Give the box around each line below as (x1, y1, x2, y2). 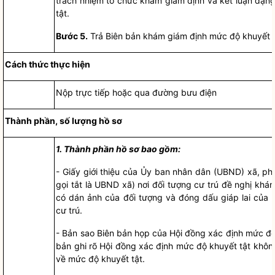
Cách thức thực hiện (5, 59, 91, 69)
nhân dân (172, 166, 211, 177)
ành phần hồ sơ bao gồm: (75, 144, 181, 154)
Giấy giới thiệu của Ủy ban (63, 166, 173, 177)
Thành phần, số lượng (5, 115, 99, 126)
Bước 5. (56, 31, 88, 41)
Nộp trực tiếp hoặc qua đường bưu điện (56, 87, 217, 98)
